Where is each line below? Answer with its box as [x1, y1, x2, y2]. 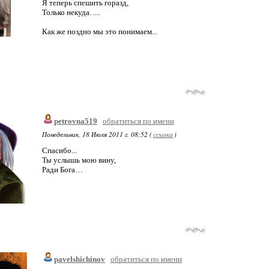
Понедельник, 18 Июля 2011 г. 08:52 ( [42, 130, 152, 139]
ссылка [153, 130, 173, 139]
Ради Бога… [42, 165, 83, 174]
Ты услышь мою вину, [42, 156, 116, 165]
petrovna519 [54, 116, 97, 125]
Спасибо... [42, 146, 77, 155]
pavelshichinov [54, 255, 105, 264]
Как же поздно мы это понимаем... [42, 27, 157, 36]
